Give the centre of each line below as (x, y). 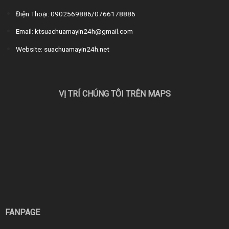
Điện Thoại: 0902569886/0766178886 (75, 14)
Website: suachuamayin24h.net (62, 49)
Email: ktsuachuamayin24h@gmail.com (74, 31)
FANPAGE (22, 212)
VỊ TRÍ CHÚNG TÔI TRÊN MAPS (114, 94)
